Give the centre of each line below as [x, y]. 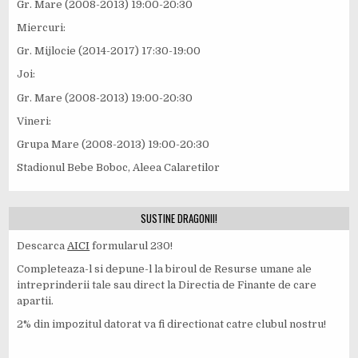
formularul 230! [131, 245]
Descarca [42, 245]
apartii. [36, 301]
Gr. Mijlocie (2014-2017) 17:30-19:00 [109, 51]
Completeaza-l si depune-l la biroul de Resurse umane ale [165, 269]
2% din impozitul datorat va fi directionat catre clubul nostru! [172, 324]
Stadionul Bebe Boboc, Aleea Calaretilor [119, 167]
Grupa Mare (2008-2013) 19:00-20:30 [113, 144]
